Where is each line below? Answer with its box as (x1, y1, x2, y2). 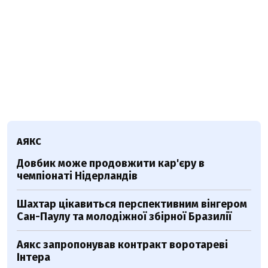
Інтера (17, 250, 50, 264)
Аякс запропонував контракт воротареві (17, 237, 228, 251)
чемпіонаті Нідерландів (17, 169, 138, 182)
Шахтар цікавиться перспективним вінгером (17, 197, 247, 211)
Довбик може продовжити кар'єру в (17, 156, 205, 170)
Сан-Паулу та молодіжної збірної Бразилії (17, 209, 232, 223)
